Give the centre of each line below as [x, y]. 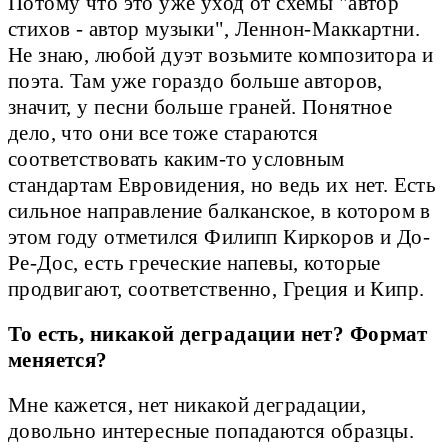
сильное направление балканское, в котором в [219, 211]
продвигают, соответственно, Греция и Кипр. [216, 289]
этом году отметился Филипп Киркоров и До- [219, 237]
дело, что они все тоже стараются [163, 133]
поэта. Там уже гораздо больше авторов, [195, 81]
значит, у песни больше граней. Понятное [200, 107]
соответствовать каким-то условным [176, 159]
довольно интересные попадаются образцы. [211, 431]
